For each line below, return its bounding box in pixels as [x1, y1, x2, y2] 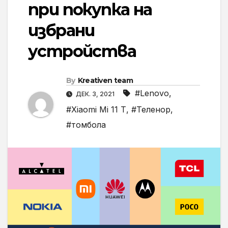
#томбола [66, 120, 106, 130]
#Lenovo [135, 88, 169, 99]
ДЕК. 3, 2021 [74, 90, 116, 98]
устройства [28, 41, 136, 62]
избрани [28, 20, 95, 41]
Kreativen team [77, 76, 133, 85]
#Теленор [131, 104, 170, 115]
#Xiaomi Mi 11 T [66, 104, 126, 115]
